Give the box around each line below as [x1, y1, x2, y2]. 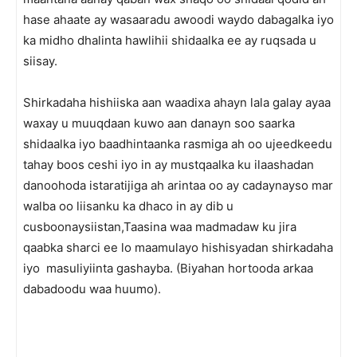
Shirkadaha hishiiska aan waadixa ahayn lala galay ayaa [23, 95, 331, 110]
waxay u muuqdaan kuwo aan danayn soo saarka [23, 116, 295, 131]
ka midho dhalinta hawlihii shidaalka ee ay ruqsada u [23, 33, 316, 48]
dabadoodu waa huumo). [23, 281, 161, 296]
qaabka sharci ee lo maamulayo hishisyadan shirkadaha [23, 240, 333, 255]
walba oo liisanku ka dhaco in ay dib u [23, 198, 233, 214]
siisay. [23, 53, 57, 69]
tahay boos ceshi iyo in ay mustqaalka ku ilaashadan [23, 157, 314, 172]
